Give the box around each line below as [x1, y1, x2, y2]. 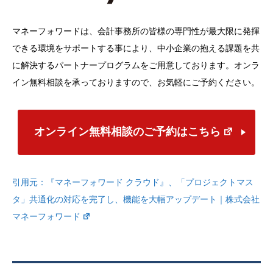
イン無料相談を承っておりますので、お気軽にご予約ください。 [12, 77, 260, 88]
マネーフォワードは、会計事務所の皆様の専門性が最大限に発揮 [12, 26, 260, 37]
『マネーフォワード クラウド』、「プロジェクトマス [46, 177, 253, 187]
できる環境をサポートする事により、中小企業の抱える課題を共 [12, 43, 260, 54]
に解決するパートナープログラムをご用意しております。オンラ [12, 60, 260, 71]
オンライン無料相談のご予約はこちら [34, 126, 221, 138]
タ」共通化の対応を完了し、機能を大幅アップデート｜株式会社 [12, 194, 260, 204]
